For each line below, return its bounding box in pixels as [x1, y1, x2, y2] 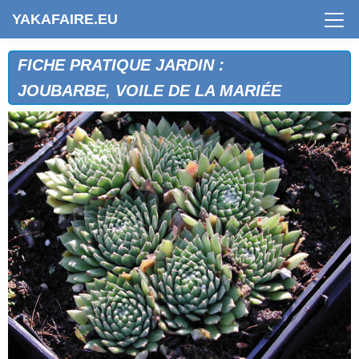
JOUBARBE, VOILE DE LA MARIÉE [18, 81, 281, 99]
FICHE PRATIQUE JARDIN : [18, 55, 224, 74]
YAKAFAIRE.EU [12, 11, 118, 27]
